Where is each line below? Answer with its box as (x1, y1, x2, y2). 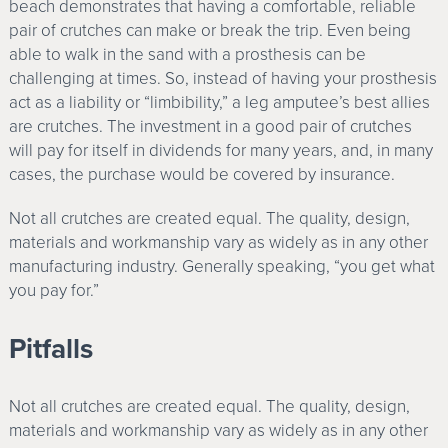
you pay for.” (8, 280, 99, 302)
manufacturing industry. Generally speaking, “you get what (8, 256, 435, 278)
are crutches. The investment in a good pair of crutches (8, 116, 412, 138)
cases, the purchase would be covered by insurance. (8, 164, 395, 186)
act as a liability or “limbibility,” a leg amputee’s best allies (8, 92, 430, 114)
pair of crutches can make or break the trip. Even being (8, 20, 411, 42)
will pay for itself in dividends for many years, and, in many (8, 140, 433, 162)
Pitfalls (8, 332, 93, 367)
